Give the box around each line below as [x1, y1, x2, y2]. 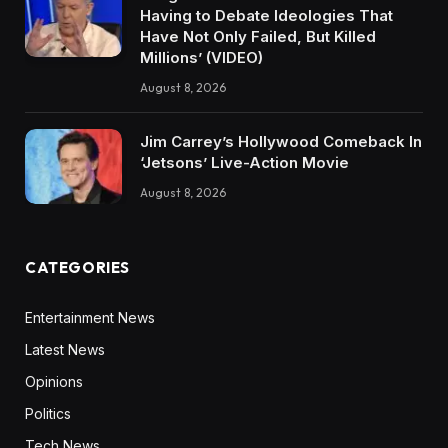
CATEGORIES [25, 257, 130, 277]
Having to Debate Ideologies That [140, 6, 393, 26]
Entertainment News [25, 308, 155, 326]
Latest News [25, 340, 105, 358]
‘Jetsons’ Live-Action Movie [140, 153, 349, 173]
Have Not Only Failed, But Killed [140, 27, 376, 47]
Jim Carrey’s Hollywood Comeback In [140, 132, 422, 152]
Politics [25, 404, 71, 422]
